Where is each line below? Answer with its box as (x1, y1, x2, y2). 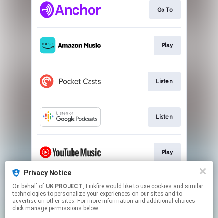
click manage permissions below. (12, 205, 99, 212)
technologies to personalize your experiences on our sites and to (12, 190, 182, 197)
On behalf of (12, 183, 46, 190)
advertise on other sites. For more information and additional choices (12, 198, 195, 204)
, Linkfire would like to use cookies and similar (83, 183, 106, 190)
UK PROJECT (46, 183, 83, 190)
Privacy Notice (24, 169, 71, 177)
